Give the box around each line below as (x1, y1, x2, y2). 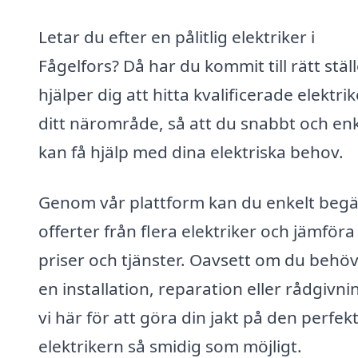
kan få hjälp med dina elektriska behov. (38, 140, 344, 163)
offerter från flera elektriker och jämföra (38, 220, 355, 243)
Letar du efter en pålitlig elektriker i (38, 25, 315, 48)
